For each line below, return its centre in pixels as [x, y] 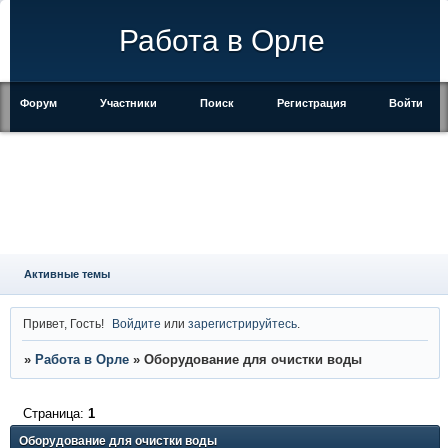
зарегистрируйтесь [243, 323]
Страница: [55, 413]
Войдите [137, 323]
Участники [128, 103]
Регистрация [311, 103]
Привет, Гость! [63, 323]
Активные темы [66, 274]
